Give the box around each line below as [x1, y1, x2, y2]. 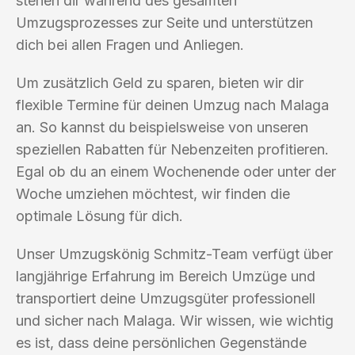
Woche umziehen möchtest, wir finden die [16, 185, 290, 202]
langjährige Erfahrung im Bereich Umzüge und [16, 267, 315, 284]
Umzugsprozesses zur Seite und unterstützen [16, 13, 313, 31]
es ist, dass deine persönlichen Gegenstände [16, 334, 307, 351]
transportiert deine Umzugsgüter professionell [16, 289, 315, 307]
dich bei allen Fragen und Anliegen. [16, 36, 244, 53]
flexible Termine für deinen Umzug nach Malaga [16, 96, 329, 113]
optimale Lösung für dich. [16, 207, 183, 224]
